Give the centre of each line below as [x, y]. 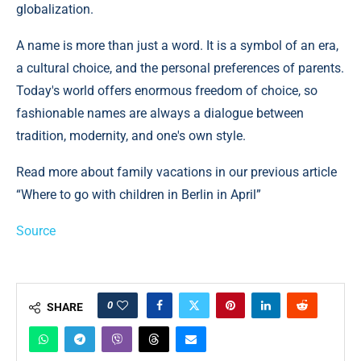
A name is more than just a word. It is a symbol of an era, [177, 46]
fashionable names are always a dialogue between [160, 114]
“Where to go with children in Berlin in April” [139, 195]
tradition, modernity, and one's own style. [131, 136]
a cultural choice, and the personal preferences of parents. [180, 68]
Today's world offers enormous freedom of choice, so [167, 91]
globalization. [55, 10]
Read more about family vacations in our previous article [176, 172]
